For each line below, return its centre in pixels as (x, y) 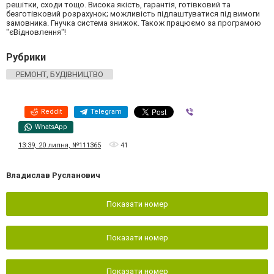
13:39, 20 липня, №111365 (60, 146)
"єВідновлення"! (36, 32)
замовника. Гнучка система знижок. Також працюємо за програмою (134, 23)
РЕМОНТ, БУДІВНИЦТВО (60, 74)
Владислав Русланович (53, 176)
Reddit (51, 111)
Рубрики (26, 57)
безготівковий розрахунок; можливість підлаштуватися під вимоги (133, 13)
